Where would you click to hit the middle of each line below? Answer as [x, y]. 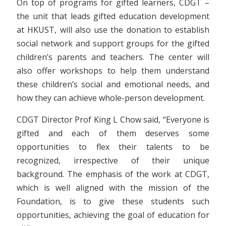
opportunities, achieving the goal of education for [113, 215]
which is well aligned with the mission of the [113, 187]
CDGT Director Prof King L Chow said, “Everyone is [113, 119]
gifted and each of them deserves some [113, 133]
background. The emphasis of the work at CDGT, [113, 174]
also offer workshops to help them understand [113, 70]
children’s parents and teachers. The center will [113, 57]
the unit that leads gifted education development [113, 16]
